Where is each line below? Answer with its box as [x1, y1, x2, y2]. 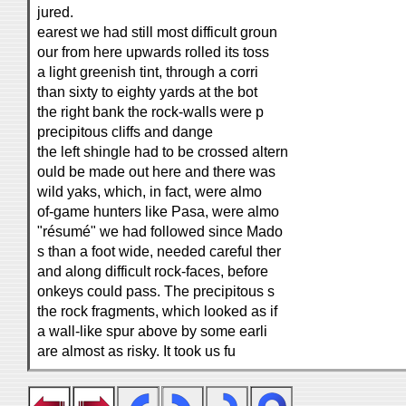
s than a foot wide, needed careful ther [37, 244, 281, 259]
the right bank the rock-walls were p [37, 104, 264, 120]
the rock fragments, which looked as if [37, 304, 277, 319]
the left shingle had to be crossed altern [37, 144, 288, 159]
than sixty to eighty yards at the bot [37, 84, 257, 100]
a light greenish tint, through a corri [37, 64, 258, 80]
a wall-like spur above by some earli [37, 324, 267, 339]
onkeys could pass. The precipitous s [37, 284, 275, 299]
